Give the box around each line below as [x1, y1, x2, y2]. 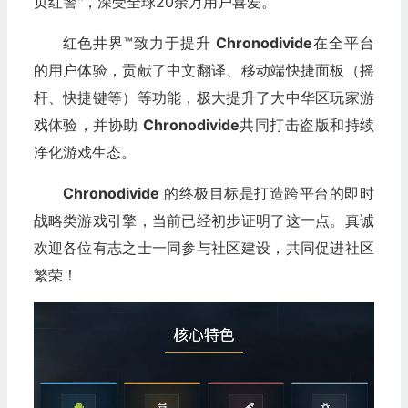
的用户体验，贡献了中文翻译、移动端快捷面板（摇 [33, 61, 374, 79]
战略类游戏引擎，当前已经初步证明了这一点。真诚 [33, 211, 374, 229]
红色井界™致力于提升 [62, 34, 217, 52]
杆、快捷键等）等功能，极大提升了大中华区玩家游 [33, 88, 374, 107]
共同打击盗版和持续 [240, 116, 374, 134]
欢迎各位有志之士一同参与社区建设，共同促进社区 [33, 239, 374, 257]
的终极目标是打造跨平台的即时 [158, 184, 374, 202]
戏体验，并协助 [33, 116, 144, 134]
